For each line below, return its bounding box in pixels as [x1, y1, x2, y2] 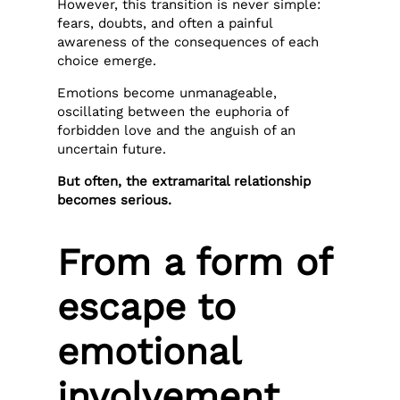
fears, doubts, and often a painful [57, 15, 273, 32]
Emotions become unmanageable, [57, 85, 278, 102]
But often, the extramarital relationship [57, 172, 312, 189]
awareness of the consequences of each [57, 34, 320, 51]
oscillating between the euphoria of [57, 104, 289, 121]
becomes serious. [57, 191, 172, 208]
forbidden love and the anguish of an [57, 122, 296, 139]
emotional [57, 329, 241, 374]
